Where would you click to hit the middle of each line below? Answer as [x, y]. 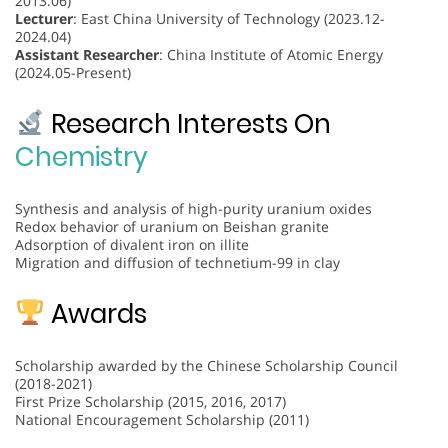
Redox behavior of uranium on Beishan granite [172, 226]
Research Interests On [187, 123]
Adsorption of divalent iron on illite [132, 244]
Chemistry [81, 156]
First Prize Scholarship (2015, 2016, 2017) [150, 401]
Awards [95, 313]
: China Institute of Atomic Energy [271, 54]
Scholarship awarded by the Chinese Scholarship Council [206, 365]
